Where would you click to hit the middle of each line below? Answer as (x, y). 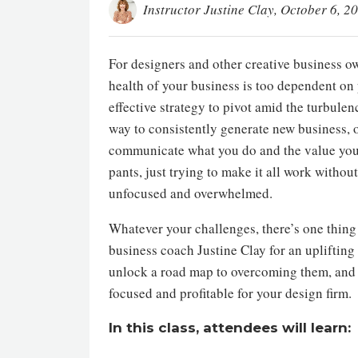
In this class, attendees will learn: (230, 328)
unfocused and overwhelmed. (193, 193)
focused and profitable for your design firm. (230, 293)
